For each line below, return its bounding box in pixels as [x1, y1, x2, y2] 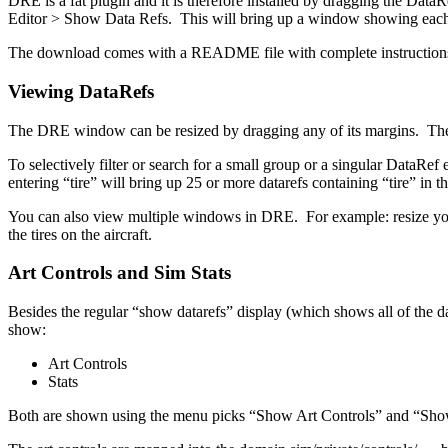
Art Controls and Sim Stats [8, 262, 231, 284]
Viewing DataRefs [8, 80, 154, 102]
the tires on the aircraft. [8, 225, 152, 243]
